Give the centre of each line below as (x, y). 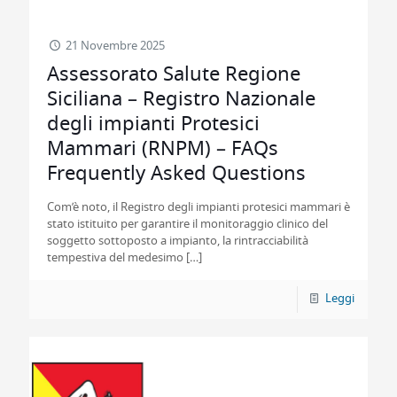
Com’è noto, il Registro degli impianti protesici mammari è (198, 208)
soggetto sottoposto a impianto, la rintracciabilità (178, 241)
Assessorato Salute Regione (174, 74)
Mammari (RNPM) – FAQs (163, 149)
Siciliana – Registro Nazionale (181, 99)
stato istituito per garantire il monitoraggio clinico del (187, 225)
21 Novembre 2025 (116, 47)
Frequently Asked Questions (176, 174)
